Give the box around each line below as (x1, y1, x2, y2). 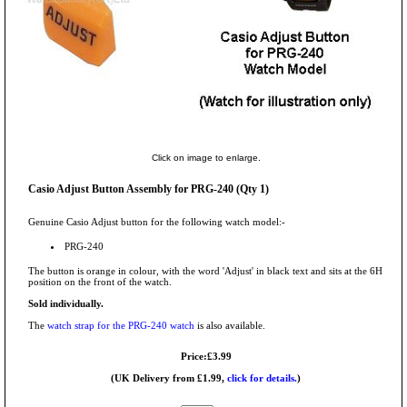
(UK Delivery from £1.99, (111, 372, 227, 384)
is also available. (194, 320, 265, 332)
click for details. (227, 372, 297, 384)
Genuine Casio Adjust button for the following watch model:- (28, 216, 285, 228)
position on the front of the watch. (28, 276, 172, 288)
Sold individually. (28, 298, 104, 310)
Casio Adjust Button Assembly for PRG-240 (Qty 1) (28, 183, 269, 196)
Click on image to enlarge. (151, 153, 261, 164)
